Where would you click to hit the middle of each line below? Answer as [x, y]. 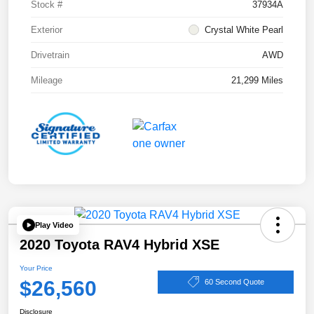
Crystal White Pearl [244, 30]
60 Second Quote [234, 281]
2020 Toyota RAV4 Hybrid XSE [120, 245]
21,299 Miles [257, 81]
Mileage [47, 81]
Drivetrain [50, 55]
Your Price [36, 268]
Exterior [47, 30]
